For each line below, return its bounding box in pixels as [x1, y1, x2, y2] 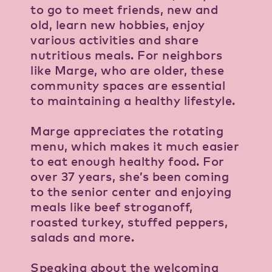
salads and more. [30, 229, 134, 245]
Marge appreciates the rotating [30, 123, 223, 139]
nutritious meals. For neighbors [30, 47, 223, 63]
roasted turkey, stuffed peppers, [30, 214, 228, 230]
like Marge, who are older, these [30, 63, 224, 78]
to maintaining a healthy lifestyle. [30, 93, 236, 109]
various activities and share [30, 32, 199, 48]
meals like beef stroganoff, [30, 199, 193, 215]
